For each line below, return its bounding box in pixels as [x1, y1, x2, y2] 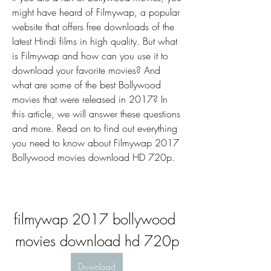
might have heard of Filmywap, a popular [12, 5, 180, 19]
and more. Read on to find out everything [12, 122, 177, 135]
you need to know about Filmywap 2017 [12, 136, 179, 149]
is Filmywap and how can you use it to [12, 49, 168, 62]
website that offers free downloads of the [12, 20, 174, 33]
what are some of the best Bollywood [12, 78, 161, 91]
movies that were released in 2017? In [12, 93, 168, 106]
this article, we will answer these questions [12, 107, 180, 120]
